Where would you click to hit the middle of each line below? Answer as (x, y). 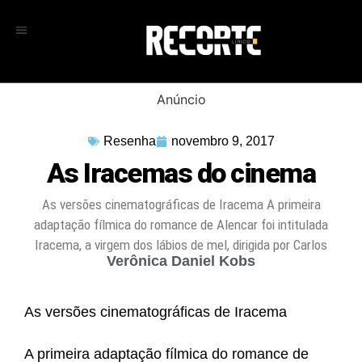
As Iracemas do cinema (181, 173)
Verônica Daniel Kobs (181, 261)
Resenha (129, 141)
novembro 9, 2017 (223, 141)
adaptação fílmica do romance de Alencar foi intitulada (181, 224)
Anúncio (181, 99)
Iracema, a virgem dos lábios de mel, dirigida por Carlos (181, 244)
